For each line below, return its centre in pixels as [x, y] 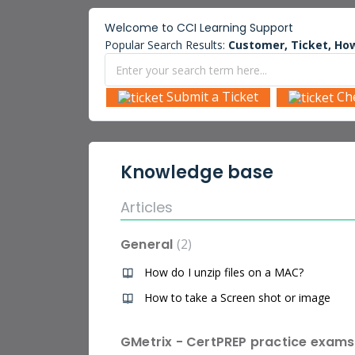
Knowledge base [197, 173]
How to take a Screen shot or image [237, 298]
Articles [147, 208]
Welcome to [141, 28]
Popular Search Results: [166, 45]
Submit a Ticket [212, 97]
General [149, 245]
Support [270, 28]
